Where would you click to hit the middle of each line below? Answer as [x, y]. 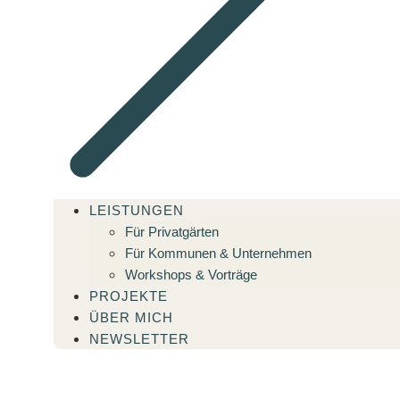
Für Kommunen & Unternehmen [218, 253]
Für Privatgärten [171, 231]
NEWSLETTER [139, 338]
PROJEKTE [128, 296]
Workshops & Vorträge [191, 274]
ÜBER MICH [131, 317]
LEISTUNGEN [136, 210]
